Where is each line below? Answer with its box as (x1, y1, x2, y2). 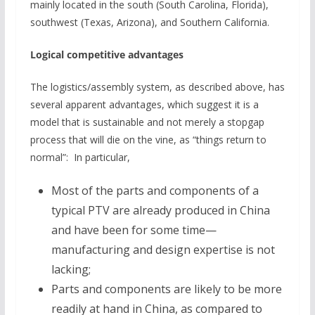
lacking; (51, 261, 91, 277)
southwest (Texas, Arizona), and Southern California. (30, 15, 269, 29)
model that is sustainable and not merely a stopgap (30, 115, 264, 129)
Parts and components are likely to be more (51, 281, 282, 297)
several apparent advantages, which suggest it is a (30, 97, 259, 111)
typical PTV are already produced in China (51, 202, 270, 218)
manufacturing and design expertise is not (51, 241, 275, 257)
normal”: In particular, (30, 150, 130, 164)
